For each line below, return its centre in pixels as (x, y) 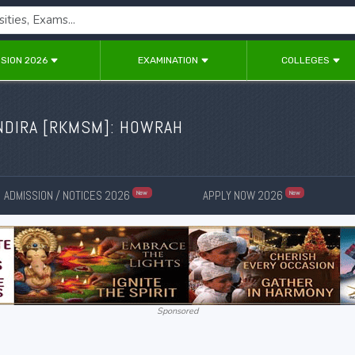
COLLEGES (307, 60)
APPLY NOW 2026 (244, 195)
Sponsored (177, 311)
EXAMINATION (169, 60)
